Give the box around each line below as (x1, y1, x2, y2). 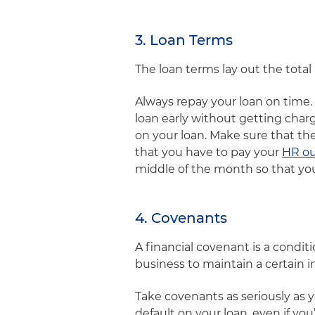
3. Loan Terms (135, 32, 236, 49)
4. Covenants (135, 210, 231, 226)
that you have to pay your (135, 146, 282, 159)
